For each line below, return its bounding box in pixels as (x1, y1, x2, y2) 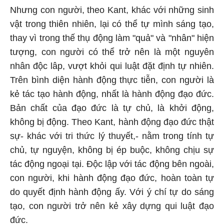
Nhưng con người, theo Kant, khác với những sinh (10, 5, 214, 15)
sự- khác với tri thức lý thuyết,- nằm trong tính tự (10, 131, 214, 141)
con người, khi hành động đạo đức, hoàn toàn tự (10, 173, 214, 183)
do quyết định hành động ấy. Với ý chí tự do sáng (10, 187, 214, 197)
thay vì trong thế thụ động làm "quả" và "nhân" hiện (10, 33, 214, 43)
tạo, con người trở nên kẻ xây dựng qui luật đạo (10, 201, 214, 211)
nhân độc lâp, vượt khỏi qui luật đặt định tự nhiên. (10, 61, 214, 71)
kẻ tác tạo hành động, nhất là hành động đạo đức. (10, 89, 214, 99)
